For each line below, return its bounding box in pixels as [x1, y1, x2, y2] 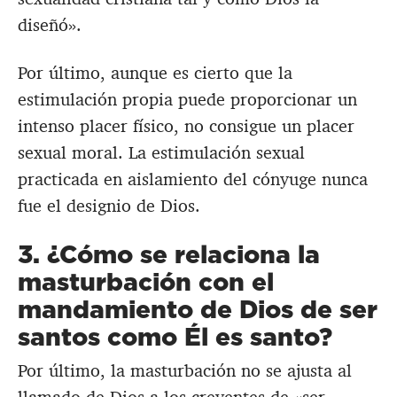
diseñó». [18, 13, 82, 37]
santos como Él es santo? [18, 319, 332, 354]
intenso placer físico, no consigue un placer [18, 114, 354, 138]
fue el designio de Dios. [18, 194, 200, 218]
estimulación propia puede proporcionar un [18, 88, 357, 112]
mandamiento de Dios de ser [18, 292, 378, 327]
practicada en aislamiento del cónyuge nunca [18, 167, 368, 191]
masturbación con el [18, 264, 274, 300]
